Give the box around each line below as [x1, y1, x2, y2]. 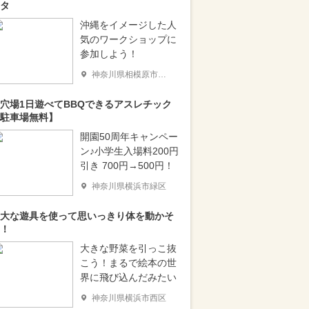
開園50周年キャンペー [80, 131, 178, 142]
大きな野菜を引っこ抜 [80, 243, 177, 254]
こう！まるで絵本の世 [80, 257, 177, 268]
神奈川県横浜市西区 [92, 293, 166, 303]
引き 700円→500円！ [80, 160, 174, 171]
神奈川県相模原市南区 [92, 70, 158, 79]
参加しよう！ [80, 48, 138, 59]
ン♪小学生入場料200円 [80, 146, 179, 157]
